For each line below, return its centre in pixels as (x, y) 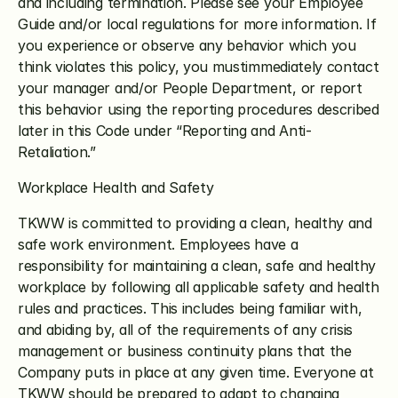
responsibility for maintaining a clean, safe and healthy (197, 266)
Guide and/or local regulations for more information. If (197, 24)
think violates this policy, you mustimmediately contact (199, 67)
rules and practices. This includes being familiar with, (190, 308)
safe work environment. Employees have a (158, 244)
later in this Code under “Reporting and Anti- (165, 131)
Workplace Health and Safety (116, 187)
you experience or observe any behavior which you (187, 45)
